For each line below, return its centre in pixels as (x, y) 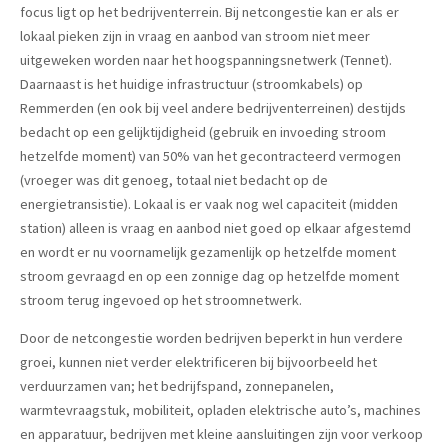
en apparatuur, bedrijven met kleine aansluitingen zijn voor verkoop (221, 434)
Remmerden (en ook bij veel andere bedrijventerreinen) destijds (213, 108)
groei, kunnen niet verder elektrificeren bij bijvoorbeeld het (198, 362)
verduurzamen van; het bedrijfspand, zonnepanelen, (177, 386)
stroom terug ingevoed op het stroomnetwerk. (161, 300)
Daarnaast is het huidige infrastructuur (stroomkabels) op (191, 84)
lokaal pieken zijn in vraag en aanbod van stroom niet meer (195, 36)
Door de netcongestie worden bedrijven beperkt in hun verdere (211, 338)
